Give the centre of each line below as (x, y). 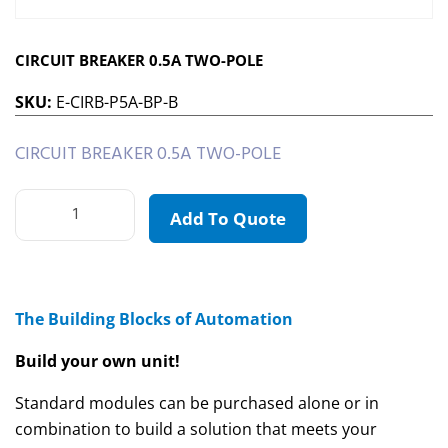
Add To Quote (228, 219)
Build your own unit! (97, 361)
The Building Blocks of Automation (154, 319)
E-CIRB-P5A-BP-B (117, 102)
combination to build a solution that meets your (196, 429)
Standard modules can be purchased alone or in (197, 403)
